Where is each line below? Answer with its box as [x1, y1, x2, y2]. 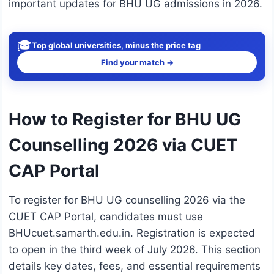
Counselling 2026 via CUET [9, 135, 238, 156]
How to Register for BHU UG [9, 109, 241, 130]
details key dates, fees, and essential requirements [9, 260, 261, 273]
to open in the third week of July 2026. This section [9, 243, 261, 256]
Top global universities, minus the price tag [32, 40, 201, 50]
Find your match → [100, 57, 174, 68]
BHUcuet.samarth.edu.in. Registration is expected [9, 227, 255, 240]
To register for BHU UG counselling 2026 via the [9, 194, 245, 207]
